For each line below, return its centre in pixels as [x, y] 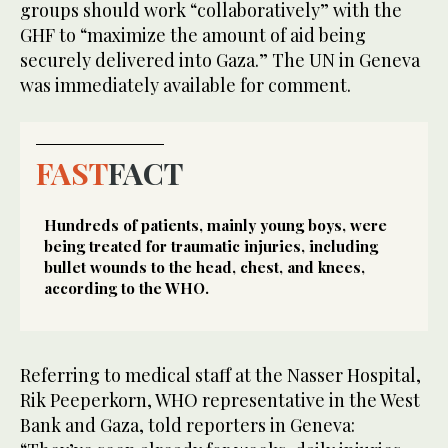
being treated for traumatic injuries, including [211, 245]
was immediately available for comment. [185, 84]
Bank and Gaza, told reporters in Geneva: [187, 424]
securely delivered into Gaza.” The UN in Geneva [220, 59]
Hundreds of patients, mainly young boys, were [215, 224]
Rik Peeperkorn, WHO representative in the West [220, 399]
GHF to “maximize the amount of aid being [193, 34]
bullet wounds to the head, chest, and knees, [204, 266]
